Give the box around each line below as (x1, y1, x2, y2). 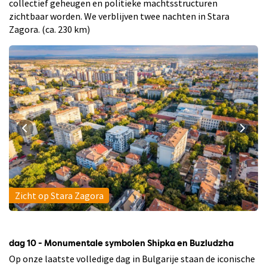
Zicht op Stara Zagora (14, 189, 104, 201)
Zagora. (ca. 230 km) (9, 23, 90, 35)
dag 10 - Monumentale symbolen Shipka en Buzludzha (9, 240, 234, 249)
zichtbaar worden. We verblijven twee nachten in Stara (9, 10, 229, 22)
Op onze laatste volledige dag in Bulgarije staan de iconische (9, 253, 255, 265)
